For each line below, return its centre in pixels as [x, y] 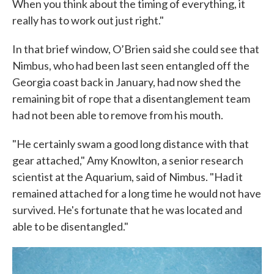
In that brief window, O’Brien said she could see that [136, 49]
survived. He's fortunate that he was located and [127, 209]
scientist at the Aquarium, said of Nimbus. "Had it [128, 176]
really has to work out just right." [88, 20]
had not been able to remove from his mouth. [118, 115]
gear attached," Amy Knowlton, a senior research [128, 160]
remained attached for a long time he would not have [137, 193]
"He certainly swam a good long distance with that [131, 143]
